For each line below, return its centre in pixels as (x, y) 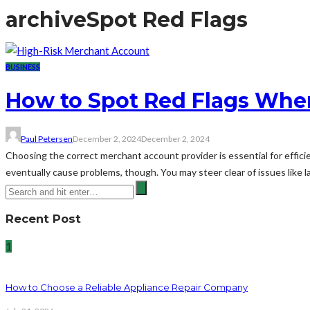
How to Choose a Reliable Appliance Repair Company (127, 288)
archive (46, 19)
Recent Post (43, 218)
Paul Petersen (47, 138)
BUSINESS (23, 66)
